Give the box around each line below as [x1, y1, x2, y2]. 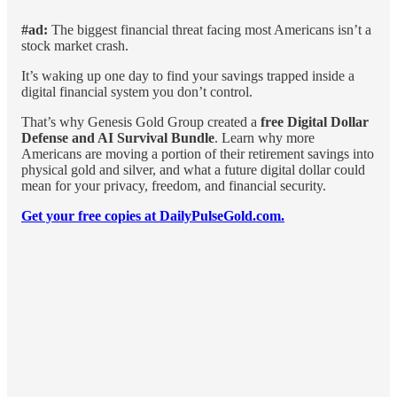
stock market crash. [21, 37, 128, 53]
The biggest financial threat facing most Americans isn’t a [51, 21, 371, 37]
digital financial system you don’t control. [21, 83, 253, 99]
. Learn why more [214, 129, 315, 145]
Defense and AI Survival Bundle [21, 129, 214, 145]
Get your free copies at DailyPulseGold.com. [21, 207, 284, 223]
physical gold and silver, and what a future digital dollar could [21, 161, 365, 177]
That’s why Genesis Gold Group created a [21, 113, 261, 129]
